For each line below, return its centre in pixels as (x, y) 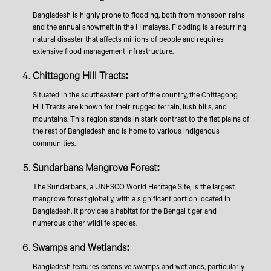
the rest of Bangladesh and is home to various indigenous (126, 131)
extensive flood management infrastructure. (103, 51)
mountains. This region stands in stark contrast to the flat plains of (141, 119)
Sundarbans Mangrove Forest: (96, 168)
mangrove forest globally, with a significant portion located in (131, 199)
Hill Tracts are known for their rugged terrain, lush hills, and (129, 107)
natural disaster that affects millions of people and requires (128, 39)
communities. (54, 143)
